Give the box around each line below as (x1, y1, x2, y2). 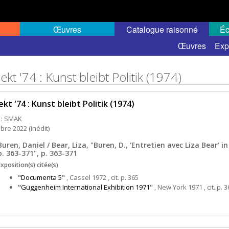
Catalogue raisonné (126, 24, 198, 35)
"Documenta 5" (18, 173, 65, 182)
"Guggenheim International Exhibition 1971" (18, 182, 153, 192)
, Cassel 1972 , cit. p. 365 (65, 173, 139, 182)
